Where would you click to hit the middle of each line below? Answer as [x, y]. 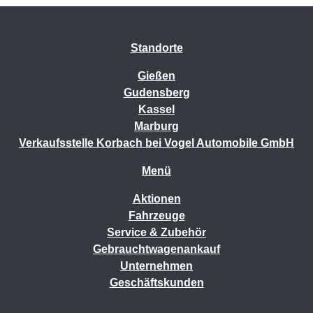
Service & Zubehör [156, 232]
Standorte [156, 48]
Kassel [156, 109]
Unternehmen [156, 265]
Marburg [156, 126]
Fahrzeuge [156, 215]
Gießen [156, 75]
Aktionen [156, 198]
